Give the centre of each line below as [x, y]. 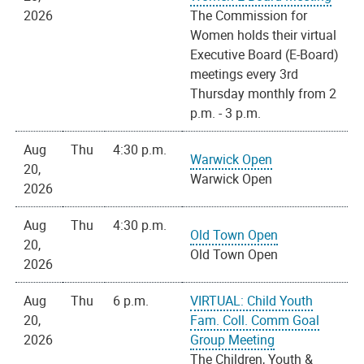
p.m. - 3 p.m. [226, 113]
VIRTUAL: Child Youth [252, 301]
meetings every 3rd [245, 74]
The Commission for [249, 16]
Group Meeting [233, 340]
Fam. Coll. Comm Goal [255, 321]
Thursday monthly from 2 [264, 94]
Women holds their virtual [264, 35]
